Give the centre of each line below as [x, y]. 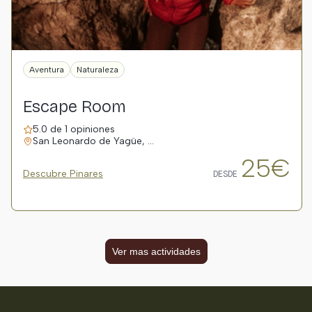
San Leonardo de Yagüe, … [93, 141]
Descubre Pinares [63, 174]
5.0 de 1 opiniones [74, 129]
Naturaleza [97, 70]
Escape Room [75, 107]
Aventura [47, 70]
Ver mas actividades [156, 251]
